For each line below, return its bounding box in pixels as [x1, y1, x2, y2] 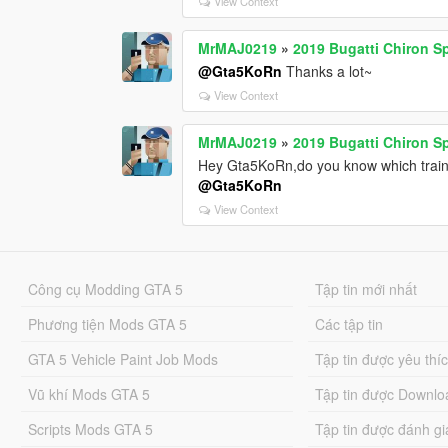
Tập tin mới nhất [315, 278, 418, 299]
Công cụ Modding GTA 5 [27, 278, 183, 299]
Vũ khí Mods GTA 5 [27, 383, 150, 404]
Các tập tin [315, 313, 384, 334]
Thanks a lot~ [282, 60, 373, 81]
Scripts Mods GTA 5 [27, 418, 153, 439]
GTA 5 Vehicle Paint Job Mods [27, 348, 218, 369]
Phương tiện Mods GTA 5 [27, 313, 187, 334]
